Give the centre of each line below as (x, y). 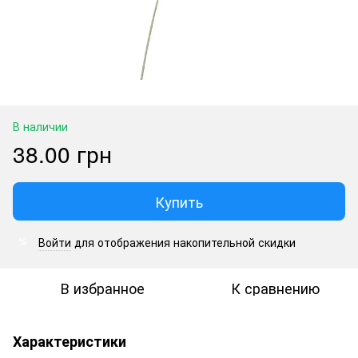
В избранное (102, 287)
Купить (179, 201)
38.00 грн (62, 153)
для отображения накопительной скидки (183, 242)
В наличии (40, 126)
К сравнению (275, 287)
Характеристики (70, 341)
